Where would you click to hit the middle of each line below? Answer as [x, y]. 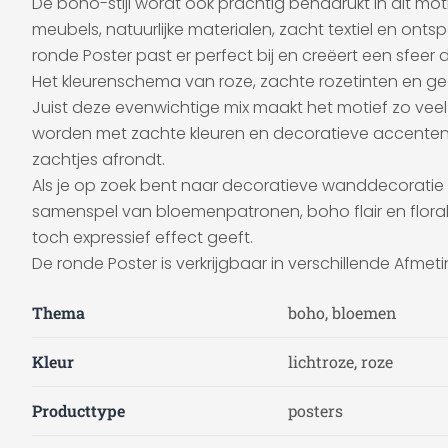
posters [315, 410]
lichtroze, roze [340, 361]
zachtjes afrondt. [98, 159]
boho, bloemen [342, 312]
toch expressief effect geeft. [142, 237]
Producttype [78, 410]
